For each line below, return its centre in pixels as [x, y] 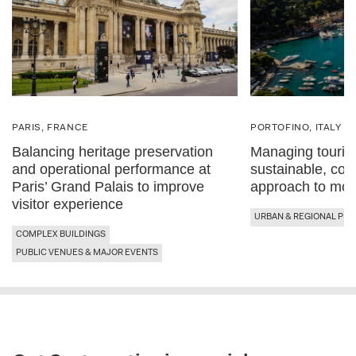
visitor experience [68, 204]
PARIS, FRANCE [50, 128]
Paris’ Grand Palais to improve [108, 186]
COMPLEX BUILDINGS [61, 234]
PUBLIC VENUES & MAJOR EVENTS [87, 253]
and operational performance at [111, 169]
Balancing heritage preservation [112, 151]
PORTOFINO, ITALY [296, 128]
